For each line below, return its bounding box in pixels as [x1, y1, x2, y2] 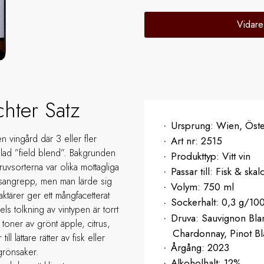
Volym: [171, 180, 203, 194]
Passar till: [171, 164, 216, 179]
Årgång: [171, 240, 207, 255]
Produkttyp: [171, 149, 222, 164]
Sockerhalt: [171, 195, 222, 210]
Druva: [171, 210, 202, 225]
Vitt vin [222, 149, 250, 164]
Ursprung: [171, 118, 216, 133]
